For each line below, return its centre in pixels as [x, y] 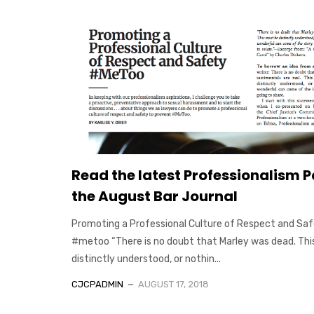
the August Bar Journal [155, 196]
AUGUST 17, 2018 [173, 284]
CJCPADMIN [97, 284]
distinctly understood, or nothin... [146, 259]
